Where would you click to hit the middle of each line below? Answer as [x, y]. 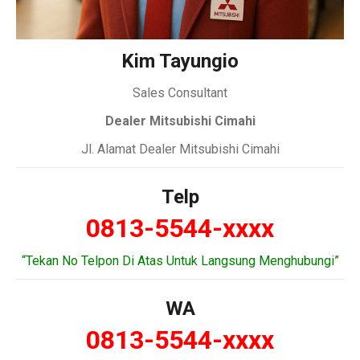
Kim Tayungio [180, 61]
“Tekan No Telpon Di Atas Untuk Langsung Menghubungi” [180, 261]
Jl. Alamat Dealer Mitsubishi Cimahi [180, 149]
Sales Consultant [180, 93]
